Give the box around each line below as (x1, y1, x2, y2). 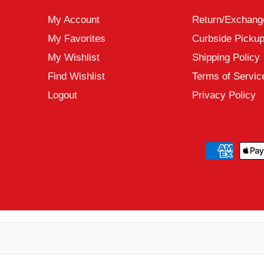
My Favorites (48, 33, 106, 45)
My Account (48, 14, 100, 26)
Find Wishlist (48, 71, 105, 82)
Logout (48, 90, 78, 101)
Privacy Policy (192, 90, 256, 101)
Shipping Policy (192, 52, 260, 64)
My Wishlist (48, 52, 100, 64)
